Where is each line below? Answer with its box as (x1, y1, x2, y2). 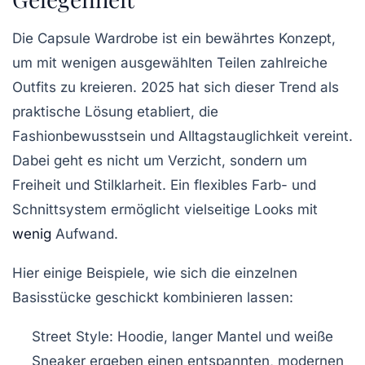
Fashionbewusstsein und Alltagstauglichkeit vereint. (12, 128, 353, 145)
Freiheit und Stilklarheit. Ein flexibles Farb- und (12, 177, 316, 194)
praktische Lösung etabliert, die (12, 103, 218, 121)
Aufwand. (51, 226, 118, 243)
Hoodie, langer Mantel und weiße (113, 328, 333, 345)
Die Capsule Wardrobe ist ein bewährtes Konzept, (12, 30, 336, 47)
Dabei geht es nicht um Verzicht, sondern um (12, 152, 307, 169)
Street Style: (32, 328, 113, 345)
